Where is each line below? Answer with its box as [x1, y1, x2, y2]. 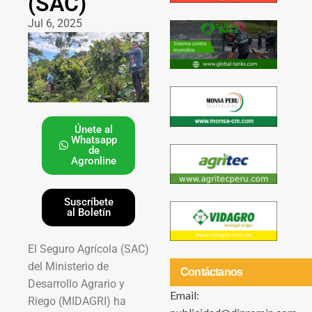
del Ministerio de [28, 259, 109, 273]
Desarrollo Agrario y [28, 276, 125, 290]
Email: [170, 288, 199, 302]
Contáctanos [180, 266, 243, 279]
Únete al [75, 123, 113, 136]
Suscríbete [63, 195, 114, 208]
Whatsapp [70, 133, 117, 146]
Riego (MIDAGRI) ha [28, 294, 126, 308]
